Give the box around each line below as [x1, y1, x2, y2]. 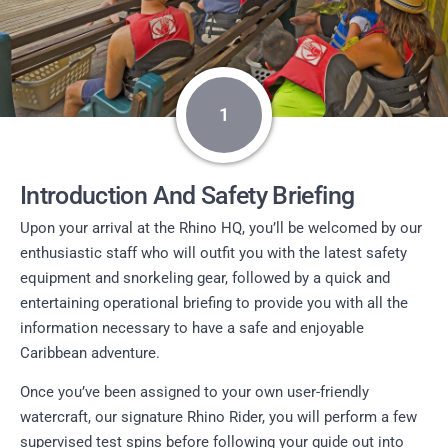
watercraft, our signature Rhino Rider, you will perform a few [20, 408, 417, 427]
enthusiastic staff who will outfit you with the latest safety [20, 243, 407, 262]
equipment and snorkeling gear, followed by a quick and [20, 268, 390, 287]
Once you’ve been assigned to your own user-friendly [20, 383, 369, 402]
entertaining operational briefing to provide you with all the [20, 293, 408, 312]
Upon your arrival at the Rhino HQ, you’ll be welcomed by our [20, 218, 422, 237]
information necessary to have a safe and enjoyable [20, 318, 364, 337]
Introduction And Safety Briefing [20, 180, 355, 210]
